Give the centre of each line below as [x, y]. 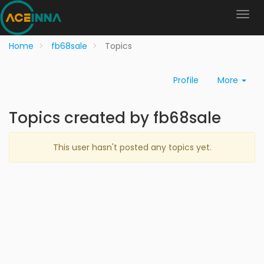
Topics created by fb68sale [115, 118]
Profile [186, 80]
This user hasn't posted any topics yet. [132, 147]
